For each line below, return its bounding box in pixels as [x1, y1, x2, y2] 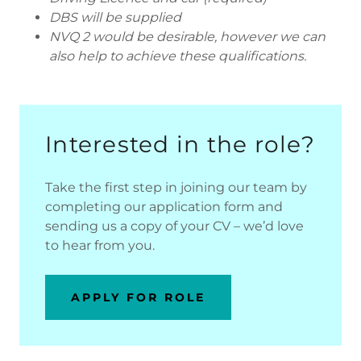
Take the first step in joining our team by [45, 180, 307, 195]
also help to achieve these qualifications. [48, 48, 306, 64]
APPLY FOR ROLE [71, 290, 205, 305]
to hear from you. [45, 238, 155, 253]
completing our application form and [45, 199, 283, 214]
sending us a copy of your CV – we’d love [45, 218, 304, 234]
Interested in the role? [45, 131, 315, 158]
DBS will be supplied [48, 10, 181, 25]
